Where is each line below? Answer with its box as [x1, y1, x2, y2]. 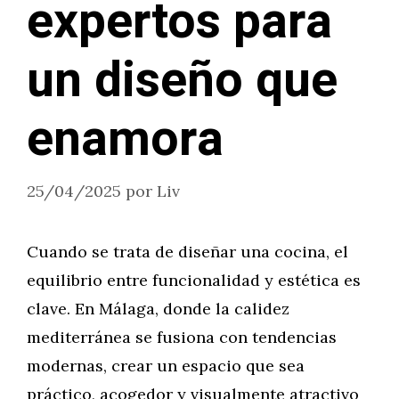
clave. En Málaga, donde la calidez [27, 298, 289, 319]
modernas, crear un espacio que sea [27, 355, 305, 376]
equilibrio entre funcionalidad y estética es [27, 270, 361, 290]
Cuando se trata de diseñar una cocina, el [27, 241, 348, 262]
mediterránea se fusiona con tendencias [27, 327, 337, 347]
